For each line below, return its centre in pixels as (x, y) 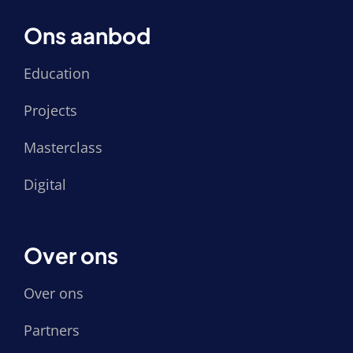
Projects (50, 111)
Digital (45, 185)
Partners (52, 331)
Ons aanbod (87, 35)
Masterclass (63, 148)
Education (57, 74)
